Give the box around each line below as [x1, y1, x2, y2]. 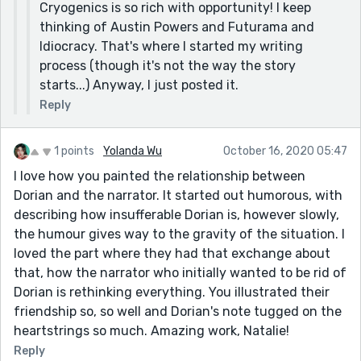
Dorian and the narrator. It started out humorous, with [14, 187, 342, 203]
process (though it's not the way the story [39, 57, 296, 73]
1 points [54, 143, 94, 158]
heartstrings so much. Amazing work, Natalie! [14, 322, 289, 338]
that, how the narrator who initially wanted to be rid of [14, 264, 346, 280]
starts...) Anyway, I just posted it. [39, 77, 239, 93]
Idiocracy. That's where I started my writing [39, 38, 303, 54]
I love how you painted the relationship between [14, 168, 305, 184]
